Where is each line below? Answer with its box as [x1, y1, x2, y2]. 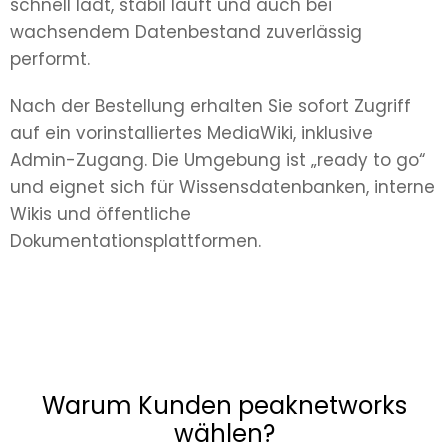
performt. [10, 46, 90, 71]
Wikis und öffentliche [10, 201, 191, 226]
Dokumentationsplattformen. [10, 228, 261, 253]
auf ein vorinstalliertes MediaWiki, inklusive [10, 120, 373, 145]
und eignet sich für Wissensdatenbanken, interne [10, 174, 435, 199]
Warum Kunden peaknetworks [41, 388, 407, 422]
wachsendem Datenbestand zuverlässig [10, 19, 362, 44]
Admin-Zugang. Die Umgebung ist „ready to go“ [10, 147, 425, 172]
